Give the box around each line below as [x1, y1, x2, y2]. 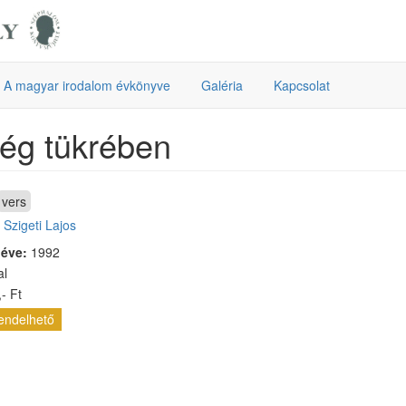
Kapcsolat [274, 76, 330, 94]
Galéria [201, 76, 243, 94]
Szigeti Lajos [3, 216, 76, 234]
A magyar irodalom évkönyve [4, 76, 170, 94]
